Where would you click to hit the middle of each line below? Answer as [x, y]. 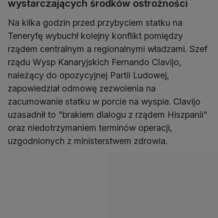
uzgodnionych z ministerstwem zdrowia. [88, 141]
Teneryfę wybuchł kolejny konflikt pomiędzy [95, 36]
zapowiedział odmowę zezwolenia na [82, 89]
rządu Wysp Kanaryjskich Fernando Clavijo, [95, 62]
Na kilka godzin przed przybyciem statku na [95, 23]
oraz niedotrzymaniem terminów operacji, [90, 128]
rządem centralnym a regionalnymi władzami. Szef [108, 49]
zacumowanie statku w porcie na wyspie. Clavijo [104, 102]
